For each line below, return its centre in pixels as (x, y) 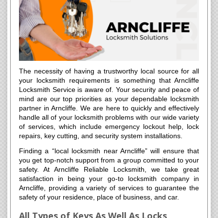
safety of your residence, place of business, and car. (100, 197)
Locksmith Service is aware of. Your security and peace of (109, 90)
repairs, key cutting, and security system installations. (101, 136)
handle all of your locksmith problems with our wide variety (109, 118)
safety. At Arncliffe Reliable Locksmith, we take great (109, 170)
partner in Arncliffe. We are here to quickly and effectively (109, 108)
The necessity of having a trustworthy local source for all (109, 71)
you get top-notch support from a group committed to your (109, 160)
